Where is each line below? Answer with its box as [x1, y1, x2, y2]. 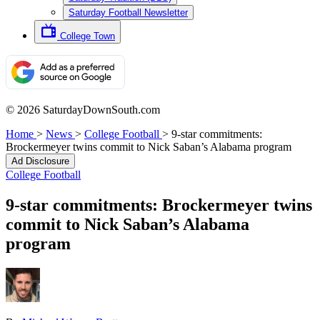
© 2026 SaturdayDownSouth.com [6, 104, 160, 116]
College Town [60, 31, 115, 41]
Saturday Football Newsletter [69, 7, 188, 18]
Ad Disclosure [11, 156, 69, 166]
